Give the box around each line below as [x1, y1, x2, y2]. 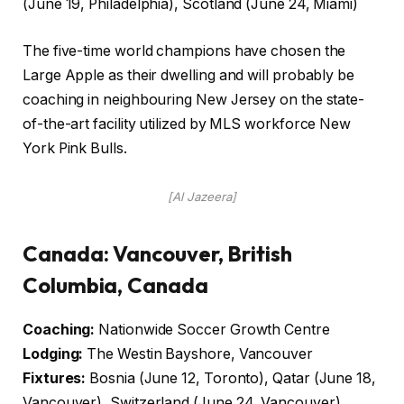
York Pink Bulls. [23, 139, 127, 157]
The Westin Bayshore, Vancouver [83, 344, 313, 363]
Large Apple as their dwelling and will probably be [23, 66, 355, 84]
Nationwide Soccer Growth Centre [95, 320, 330, 338]
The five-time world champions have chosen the [23, 41, 346, 60]
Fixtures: [23, 369, 87, 387]
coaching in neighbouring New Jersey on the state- [23, 90, 365, 108]
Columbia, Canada [23, 271, 208, 298]
